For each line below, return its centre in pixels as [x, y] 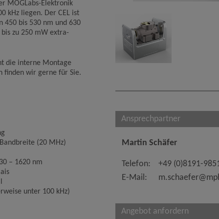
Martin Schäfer [149, 143]
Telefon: [136, 164]
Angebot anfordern [155, 212]
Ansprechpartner [151, 119]
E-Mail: [134, 178]
